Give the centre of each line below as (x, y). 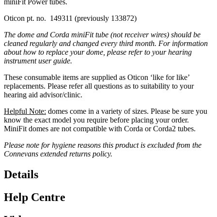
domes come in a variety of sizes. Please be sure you (127, 111)
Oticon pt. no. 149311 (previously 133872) (70, 18)
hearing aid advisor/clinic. (43, 94)
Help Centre (35, 197)
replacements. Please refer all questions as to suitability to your (99, 86)
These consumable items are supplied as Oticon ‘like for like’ (97, 77)
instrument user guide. (38, 61)
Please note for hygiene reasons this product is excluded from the (103, 145)
